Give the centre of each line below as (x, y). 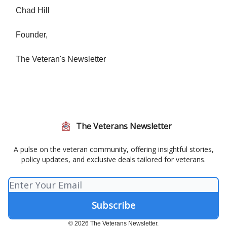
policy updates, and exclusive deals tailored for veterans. (113, 160)
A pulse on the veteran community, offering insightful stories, (113, 149)
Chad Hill (33, 11)
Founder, (32, 35)
